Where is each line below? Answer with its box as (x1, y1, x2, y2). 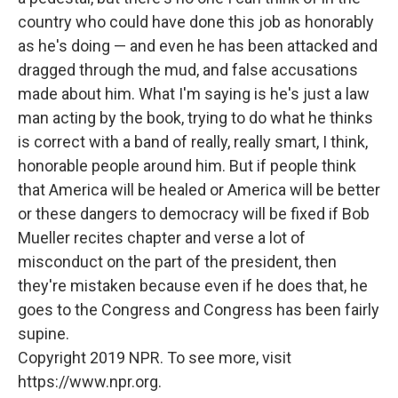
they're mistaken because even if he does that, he (18, 276, 368, 295)
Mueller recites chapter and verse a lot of (18, 228, 306, 247)
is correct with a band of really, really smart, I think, (18, 132, 368, 151)
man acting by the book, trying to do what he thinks (18, 108, 373, 127)
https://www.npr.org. (18, 372, 162, 391)
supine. (18, 324, 69, 343)
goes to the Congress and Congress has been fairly (18, 300, 379, 319)
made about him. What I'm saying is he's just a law (18, 84, 370, 103)
